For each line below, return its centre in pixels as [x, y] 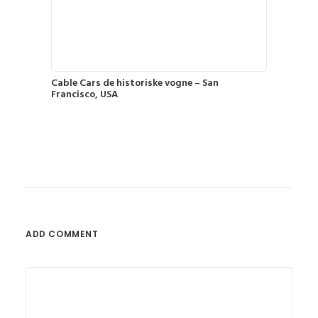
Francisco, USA [84, 94]
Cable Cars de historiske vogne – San [135, 83]
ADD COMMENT [62, 234]
